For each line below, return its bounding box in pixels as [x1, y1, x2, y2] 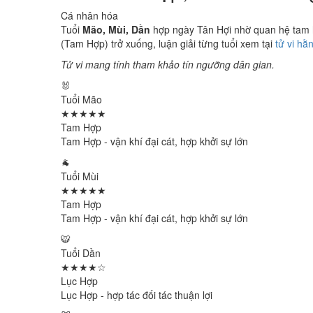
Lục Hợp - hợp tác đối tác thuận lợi [61, 288, 212, 302]
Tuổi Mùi [61, 169, 99, 183]
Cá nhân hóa [61, 8, 118, 22]
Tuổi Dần [61, 246, 101, 260]
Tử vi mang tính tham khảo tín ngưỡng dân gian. [61, 57, 275, 71]
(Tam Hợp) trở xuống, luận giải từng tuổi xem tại [61, 36, 275, 50]
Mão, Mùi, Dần [82, 22, 150, 36]
